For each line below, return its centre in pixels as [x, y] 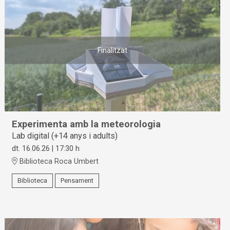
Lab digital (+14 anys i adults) [65, 136]
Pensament [77, 180]
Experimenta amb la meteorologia [87, 124]
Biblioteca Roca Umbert [58, 161]
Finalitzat [112, 50]
